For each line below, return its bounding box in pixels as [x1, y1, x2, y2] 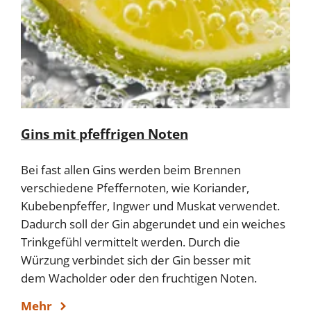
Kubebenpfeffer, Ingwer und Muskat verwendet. [21, 198, 280, 215]
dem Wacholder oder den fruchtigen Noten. [21, 270, 257, 287]
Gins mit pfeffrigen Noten [21, 125, 188, 144]
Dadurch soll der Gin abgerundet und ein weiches [21, 216, 285, 233]
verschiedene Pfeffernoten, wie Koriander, [21, 180, 249, 196]
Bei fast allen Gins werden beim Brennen [21, 162, 241, 178]
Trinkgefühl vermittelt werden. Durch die [21, 234, 240, 251]
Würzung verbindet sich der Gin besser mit [21, 252, 251, 269]
